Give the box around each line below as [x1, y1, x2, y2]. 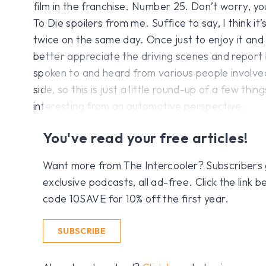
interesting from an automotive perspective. [33, 99, 246, 113]
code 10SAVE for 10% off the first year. [43, 191, 229, 205]
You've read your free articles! [43, 128, 248, 147]
